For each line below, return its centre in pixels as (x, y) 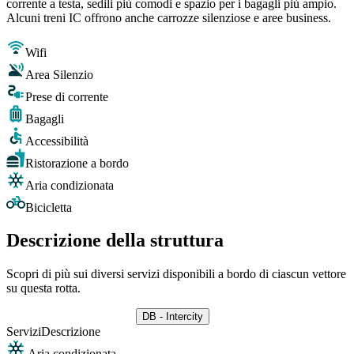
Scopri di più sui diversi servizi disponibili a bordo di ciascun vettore (176, 274)
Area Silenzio (59, 74)
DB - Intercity (172, 317)
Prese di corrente (67, 96)
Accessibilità (57, 141)
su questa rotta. (43, 288)
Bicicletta (49, 207)
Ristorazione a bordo (77, 163)
